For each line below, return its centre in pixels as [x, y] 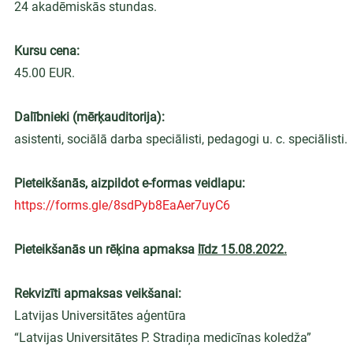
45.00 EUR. [45, 73]
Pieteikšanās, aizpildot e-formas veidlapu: [130, 183]
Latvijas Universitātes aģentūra [100, 316]
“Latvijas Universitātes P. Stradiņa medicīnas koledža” [163, 338]
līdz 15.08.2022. [242, 249]
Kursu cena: [47, 51]
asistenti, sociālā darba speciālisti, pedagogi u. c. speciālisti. [181, 139]
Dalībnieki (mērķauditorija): [89, 117]
